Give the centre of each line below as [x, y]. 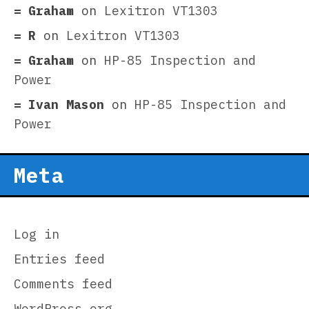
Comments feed [63, 284]
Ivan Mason [66, 105]
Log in [37, 235]
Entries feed [59, 259]
